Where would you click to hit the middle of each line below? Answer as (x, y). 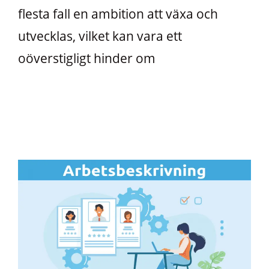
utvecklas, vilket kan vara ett (100, 36)
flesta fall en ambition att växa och (118, 14)
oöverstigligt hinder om (87, 58)
